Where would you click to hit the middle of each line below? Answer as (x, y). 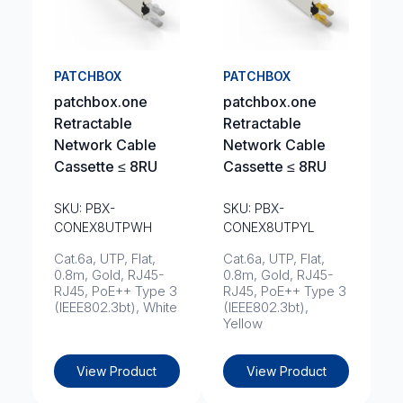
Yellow (243, 323)
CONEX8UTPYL (269, 227)
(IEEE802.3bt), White (115, 307)
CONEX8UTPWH (103, 227)
